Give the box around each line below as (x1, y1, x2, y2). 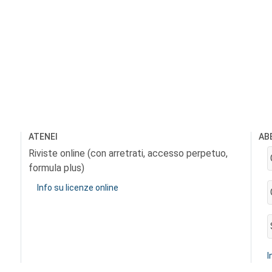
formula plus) (29, 162, 84, 174)
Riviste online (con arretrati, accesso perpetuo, (29, 148, 228, 159)
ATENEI (29, 132, 58, 141)
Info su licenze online (37, 183, 118, 192)
